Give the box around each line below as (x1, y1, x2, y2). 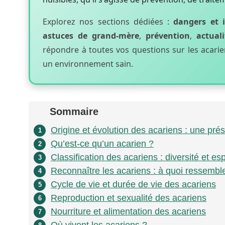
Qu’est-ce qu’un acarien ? (51, 139, 154, 149)
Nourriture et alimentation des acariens (51, 206, 206, 217)
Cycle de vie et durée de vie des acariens (51, 179, 216, 190)
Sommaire (50, 106, 99, 118)
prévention (146, 30, 190, 41)
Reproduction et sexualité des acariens (51, 193, 207, 203)
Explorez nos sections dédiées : (43, 16, 174, 27)
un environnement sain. (43, 58, 134, 69)
